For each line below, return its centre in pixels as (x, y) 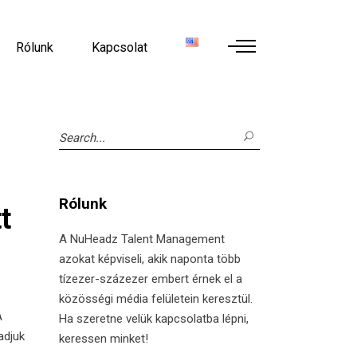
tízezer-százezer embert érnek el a (150, 279)
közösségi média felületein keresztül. (155, 299)
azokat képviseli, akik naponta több (149, 259)
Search (76, 135)
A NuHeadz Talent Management (141, 239)
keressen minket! (103, 339)
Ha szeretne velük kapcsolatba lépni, (153, 319)
